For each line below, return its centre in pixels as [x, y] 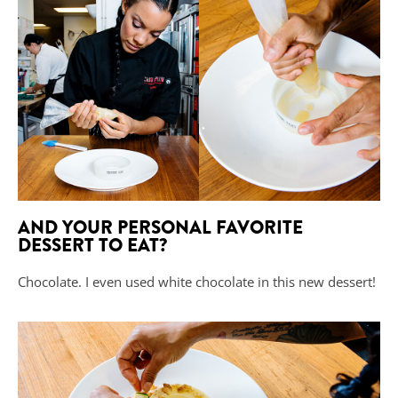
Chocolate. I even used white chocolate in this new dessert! [197, 282]
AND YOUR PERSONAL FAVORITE [160, 228]
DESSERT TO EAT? [92, 246]
